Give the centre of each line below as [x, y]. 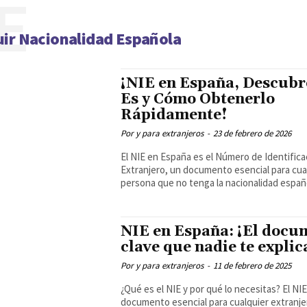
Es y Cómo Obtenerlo [197, 99]
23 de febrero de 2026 [252, 133]
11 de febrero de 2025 [252, 266]
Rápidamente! [174, 115]
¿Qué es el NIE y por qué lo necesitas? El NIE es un [201, 289]
